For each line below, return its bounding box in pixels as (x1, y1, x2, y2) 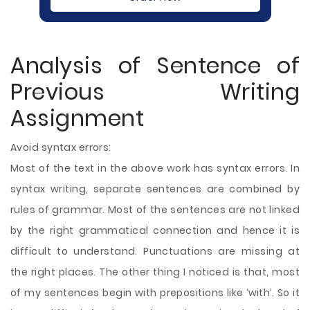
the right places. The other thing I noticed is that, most (10, 265, 300, 279)
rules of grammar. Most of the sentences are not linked (10, 203, 300, 217)
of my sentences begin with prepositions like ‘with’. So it (10, 286, 300, 300)
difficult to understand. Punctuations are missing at (10, 244, 300, 258)
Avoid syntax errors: (10, 140, 111, 154)
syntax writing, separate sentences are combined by (10, 182, 300, 196)
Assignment (10, 102, 144, 134)
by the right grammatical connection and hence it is (10, 224, 300, 237)
